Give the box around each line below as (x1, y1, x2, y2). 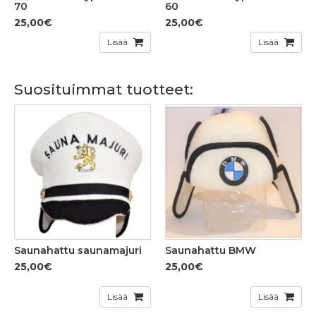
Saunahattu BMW (165, 244, 256, 257)
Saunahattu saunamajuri (14, 244, 142, 257)
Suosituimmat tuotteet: (14, 80, 193, 99)
